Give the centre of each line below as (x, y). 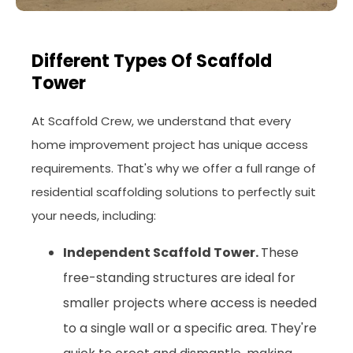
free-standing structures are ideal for (179, 277)
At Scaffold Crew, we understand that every (161, 121)
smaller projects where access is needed (190, 303)
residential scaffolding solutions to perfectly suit (174, 191)
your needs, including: (94, 215)
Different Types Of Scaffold (152, 61)
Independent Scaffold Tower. (162, 252)
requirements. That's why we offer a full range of (174, 168)
